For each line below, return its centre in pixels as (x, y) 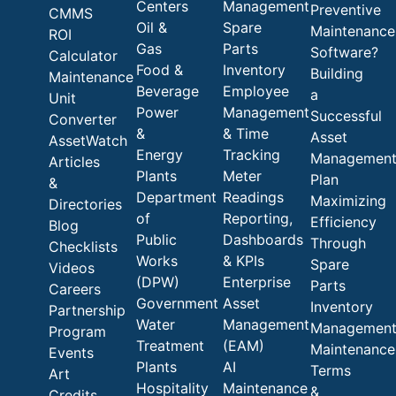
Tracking (252, 154)
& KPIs (244, 260)
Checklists (83, 246)
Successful (346, 115)
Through (338, 243)
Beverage (167, 91)
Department (176, 197)
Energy (159, 154)
